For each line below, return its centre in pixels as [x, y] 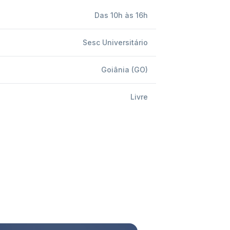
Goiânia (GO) [124, 70]
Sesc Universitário [115, 42]
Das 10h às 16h [121, 15]
